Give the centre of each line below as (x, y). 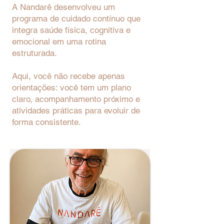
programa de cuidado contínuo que (76, 18)
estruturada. (34, 53)
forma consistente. (46, 122)
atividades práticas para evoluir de (76, 110)
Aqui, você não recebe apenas (68, 76)
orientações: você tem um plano (71, 87)
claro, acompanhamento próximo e (76, 99)
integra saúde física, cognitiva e (71, 30)
